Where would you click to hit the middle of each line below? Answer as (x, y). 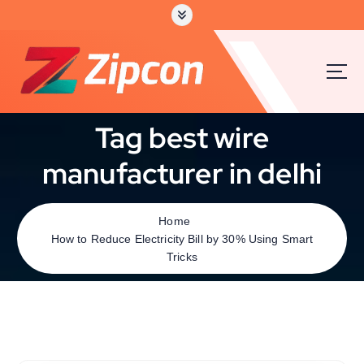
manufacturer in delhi (182, 173)
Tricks (182, 256)
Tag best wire (182, 137)
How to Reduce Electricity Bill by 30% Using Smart (182, 238)
